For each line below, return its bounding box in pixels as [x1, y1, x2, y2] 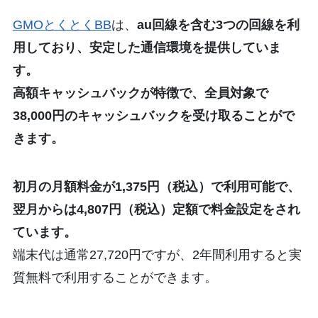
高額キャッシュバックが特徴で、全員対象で [12, 86, 268, 101]
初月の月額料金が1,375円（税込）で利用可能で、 [12, 179, 300, 194]
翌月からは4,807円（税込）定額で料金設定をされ [12, 202, 300, 216]
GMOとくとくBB [12, 18, 111, 33]
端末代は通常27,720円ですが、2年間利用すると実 [12, 247, 302, 262]
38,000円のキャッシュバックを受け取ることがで [12, 109, 295, 124]
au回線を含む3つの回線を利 [136, 18, 300, 33]
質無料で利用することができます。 [12, 270, 217, 285]
